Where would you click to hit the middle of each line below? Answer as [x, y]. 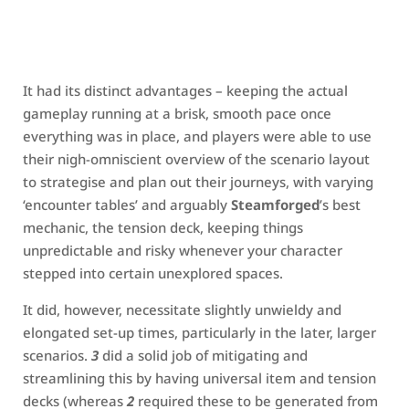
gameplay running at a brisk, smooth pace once [177, 113]
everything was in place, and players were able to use [197, 136]
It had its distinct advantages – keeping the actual [185, 90]
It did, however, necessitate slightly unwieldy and [182, 309]
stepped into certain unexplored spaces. [153, 273]
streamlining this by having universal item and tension [199, 378]
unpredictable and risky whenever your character [183, 250]
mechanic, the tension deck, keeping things [163, 227]
